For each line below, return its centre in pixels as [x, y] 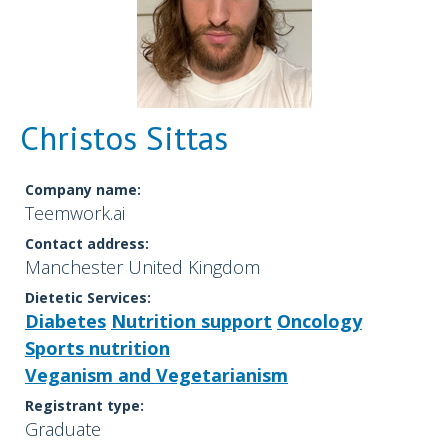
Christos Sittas [124, 138]
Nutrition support [191, 321]
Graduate [63, 429]
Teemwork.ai [75, 213]
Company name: [83, 190]
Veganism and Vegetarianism [156, 375]
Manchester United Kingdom [142, 267]
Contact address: [87, 244]
